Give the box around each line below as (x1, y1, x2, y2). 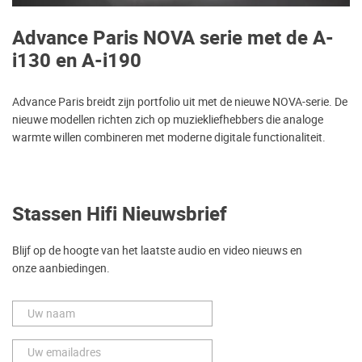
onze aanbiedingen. (12, 260, 110, 277)
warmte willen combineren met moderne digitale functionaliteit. (12, 129, 326, 146)
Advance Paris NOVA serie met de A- (12, 24, 334, 53)
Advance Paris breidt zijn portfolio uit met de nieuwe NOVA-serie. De (12, 94, 347, 111)
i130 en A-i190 (12, 47, 141, 76)
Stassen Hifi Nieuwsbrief (12, 200, 227, 229)
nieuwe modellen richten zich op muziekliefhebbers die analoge (12, 112, 323, 128)
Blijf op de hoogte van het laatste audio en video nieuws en (12, 242, 302, 259)
